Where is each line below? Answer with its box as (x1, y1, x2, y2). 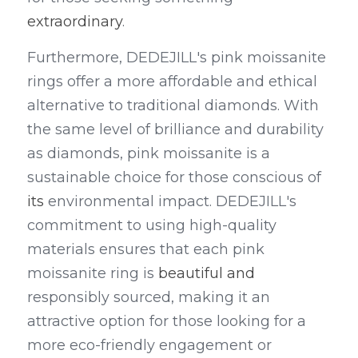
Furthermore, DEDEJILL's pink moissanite (27, 49, 326, 66)
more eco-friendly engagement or (27, 336, 272, 354)
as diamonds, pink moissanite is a (27, 145, 270, 162)
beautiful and (158, 265, 255, 282)
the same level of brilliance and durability (27, 121, 324, 138)
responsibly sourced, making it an (27, 288, 270, 306)
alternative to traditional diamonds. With (27, 97, 319, 114)
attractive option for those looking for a (27, 312, 306, 330)
